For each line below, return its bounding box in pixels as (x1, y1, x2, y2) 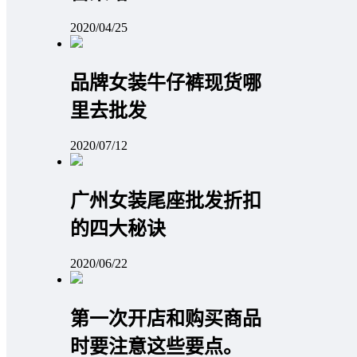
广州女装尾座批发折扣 (70, 190, 261, 211)
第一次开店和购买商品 (70, 308, 261, 329)
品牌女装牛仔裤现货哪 (70, 73, 261, 94)
